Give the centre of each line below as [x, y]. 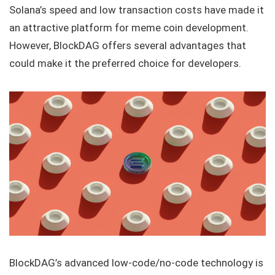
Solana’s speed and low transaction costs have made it [137, 10]
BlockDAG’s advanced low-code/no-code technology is [136, 262]
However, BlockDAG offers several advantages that [128, 45]
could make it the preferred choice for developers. [125, 63]
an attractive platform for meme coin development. [129, 27]
